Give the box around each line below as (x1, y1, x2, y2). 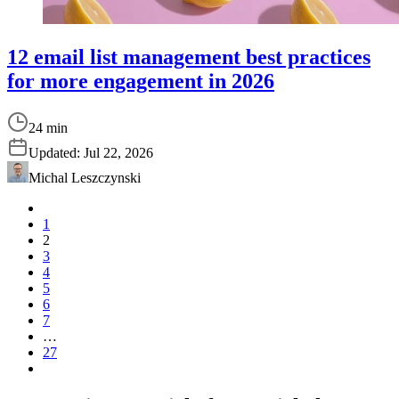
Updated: (28, 145, 84, 161)
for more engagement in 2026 (7, 69, 274, 94)
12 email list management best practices (7, 45, 370, 69)
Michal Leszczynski (28, 170, 141, 186)
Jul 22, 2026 (84, 145, 153, 161)
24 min (28, 120, 68, 136)
